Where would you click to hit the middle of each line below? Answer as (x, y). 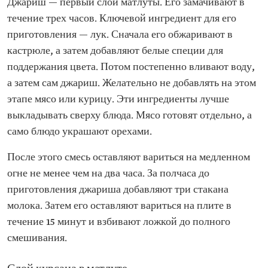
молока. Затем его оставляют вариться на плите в (119, 206)
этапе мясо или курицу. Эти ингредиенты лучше (118, 100)
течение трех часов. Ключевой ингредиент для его (122, 19)
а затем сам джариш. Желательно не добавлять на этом (132, 83)
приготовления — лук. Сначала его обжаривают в (120, 35)
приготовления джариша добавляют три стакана (118, 190)
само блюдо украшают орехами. (80, 132)
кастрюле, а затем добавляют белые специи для (115, 51)
